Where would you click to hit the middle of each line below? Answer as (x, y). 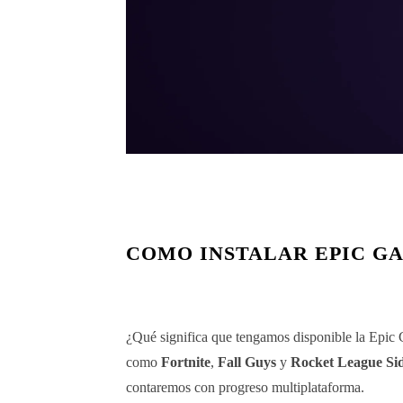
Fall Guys (247, 362)
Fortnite (186, 362)
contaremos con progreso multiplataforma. (245, 387)
